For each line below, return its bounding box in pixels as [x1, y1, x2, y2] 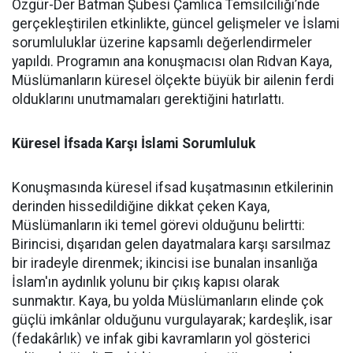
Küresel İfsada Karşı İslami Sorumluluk [12, 136, 255, 151]
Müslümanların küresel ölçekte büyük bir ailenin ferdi [12, 72, 334, 88]
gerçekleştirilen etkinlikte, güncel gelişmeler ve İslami [12, 16, 340, 32]
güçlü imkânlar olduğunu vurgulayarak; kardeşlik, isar [12, 312, 333, 328]
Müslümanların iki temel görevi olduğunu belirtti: [12, 217, 305, 233]
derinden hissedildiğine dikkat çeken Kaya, [12, 199, 269, 214]
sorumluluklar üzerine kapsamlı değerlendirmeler [12, 35, 312, 50]
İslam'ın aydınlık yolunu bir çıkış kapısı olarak [12, 274, 280, 290]
